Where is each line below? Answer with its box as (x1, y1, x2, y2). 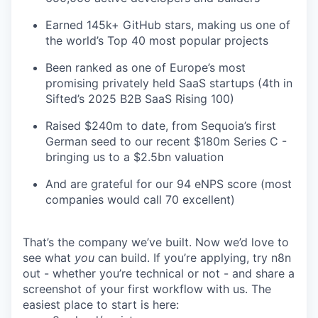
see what (23, 250, 75, 265)
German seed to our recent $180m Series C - (45, 133, 287, 148)
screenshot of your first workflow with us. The (23, 281, 271, 296)
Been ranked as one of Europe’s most (45, 60, 246, 75)
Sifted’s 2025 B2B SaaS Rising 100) (45, 91, 234, 106)
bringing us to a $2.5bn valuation (45, 149, 224, 164)
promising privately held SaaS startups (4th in (45, 75, 292, 90)
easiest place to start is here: (23, 297, 179, 312)
